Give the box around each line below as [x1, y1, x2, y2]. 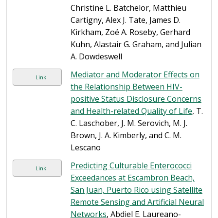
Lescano [70, 142, 101, 153]
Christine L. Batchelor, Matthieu [70, 2, 186, 14]
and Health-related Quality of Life [70, 106, 192, 117]
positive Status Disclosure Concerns [70, 93, 201, 105]
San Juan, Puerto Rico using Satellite [70, 184, 202, 196]
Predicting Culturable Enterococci [70, 160, 192, 171]
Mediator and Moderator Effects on [70, 69, 200, 80]
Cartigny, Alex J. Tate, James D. [70, 15, 181, 26]
